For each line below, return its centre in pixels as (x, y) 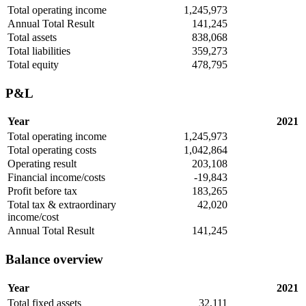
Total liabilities (39, 51)
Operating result (42, 164)
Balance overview (54, 260)
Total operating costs (52, 150)
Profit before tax (42, 191)
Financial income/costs (56, 178)
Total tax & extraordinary (62, 205)
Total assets (32, 37)
